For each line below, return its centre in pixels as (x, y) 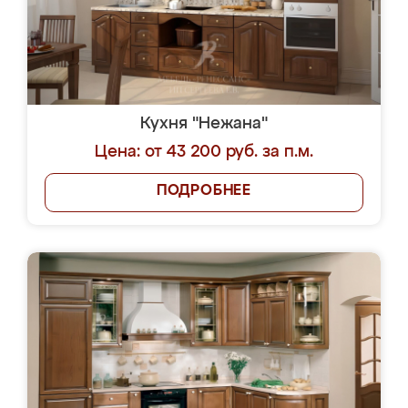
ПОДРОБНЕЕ (204, 191)
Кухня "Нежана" (204, 124)
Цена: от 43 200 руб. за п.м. (204, 152)
